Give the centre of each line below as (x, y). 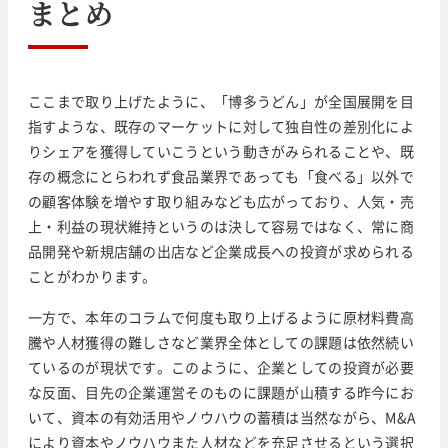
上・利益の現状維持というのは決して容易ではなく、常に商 (221, 225)
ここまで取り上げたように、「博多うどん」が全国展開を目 (221, 100)
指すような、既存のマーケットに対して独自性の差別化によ (221, 125)
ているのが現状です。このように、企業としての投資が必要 (221, 366)
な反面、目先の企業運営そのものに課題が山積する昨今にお (221, 391)
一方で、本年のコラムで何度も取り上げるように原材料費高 (221, 316)
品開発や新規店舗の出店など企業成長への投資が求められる (221, 250)
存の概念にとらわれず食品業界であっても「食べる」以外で (221, 175)
